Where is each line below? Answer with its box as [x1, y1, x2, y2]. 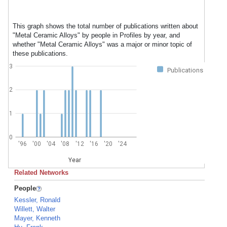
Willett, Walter [14, 205, 55, 213]
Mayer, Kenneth [14, 214, 60, 222]
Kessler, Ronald [14, 196, 60, 204]
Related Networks [14, 169, 68, 176]
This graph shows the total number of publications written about [13, 22, 198, 30]
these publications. [13, 50, 68, 57]
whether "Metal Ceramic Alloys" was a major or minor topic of [13, 41, 192, 48]
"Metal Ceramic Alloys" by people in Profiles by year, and [13, 31, 180, 39]
